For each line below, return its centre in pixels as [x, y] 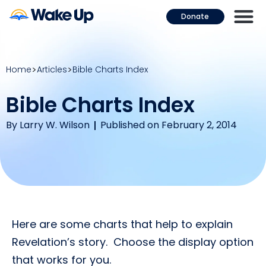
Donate [195, 16]
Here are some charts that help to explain [122, 224]
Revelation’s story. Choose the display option [133, 242]
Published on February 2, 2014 [169, 125]
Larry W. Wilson [55, 125]
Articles [52, 69]
